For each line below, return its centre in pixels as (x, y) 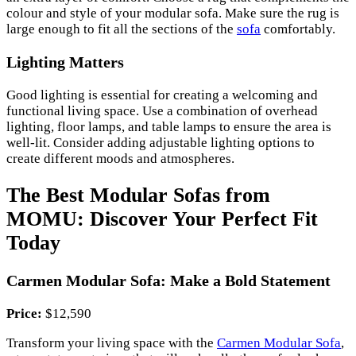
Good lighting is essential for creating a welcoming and (162, 95)
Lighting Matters (65, 62)
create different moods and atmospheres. (120, 159)
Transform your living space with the (112, 343)
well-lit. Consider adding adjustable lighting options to (161, 143)
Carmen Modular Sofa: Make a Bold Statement (168, 281)
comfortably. (298, 29)
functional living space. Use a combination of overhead (162, 111)
